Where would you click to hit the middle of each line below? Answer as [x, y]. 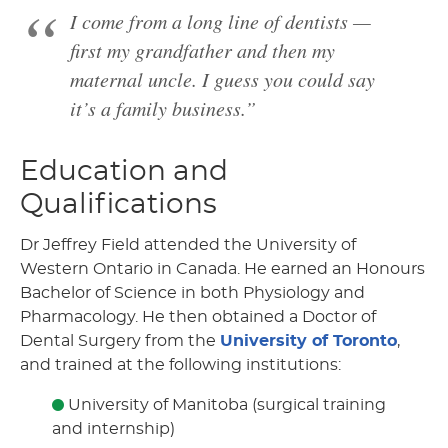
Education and [124, 172]
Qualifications [118, 205]
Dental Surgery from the [120, 341]
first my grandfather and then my [202, 50]
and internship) [113, 429]
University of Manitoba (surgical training [225, 405]
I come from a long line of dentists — [220, 21]
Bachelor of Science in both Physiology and [192, 293]
